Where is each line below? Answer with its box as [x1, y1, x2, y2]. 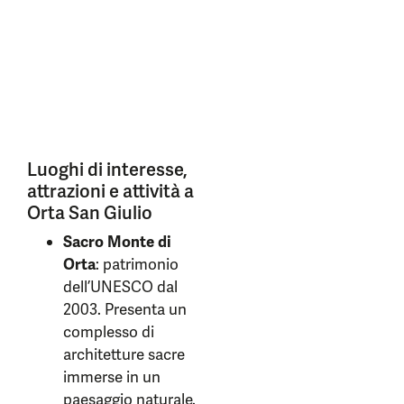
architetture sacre [63, 344, 185, 365]
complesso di [63, 322, 154, 343]
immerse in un [63, 367, 161, 388]
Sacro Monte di [63, 232, 171, 252]
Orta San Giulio [27, 201, 152, 225]
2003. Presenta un [63, 299, 187, 320]
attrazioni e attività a [27, 179, 194, 204]
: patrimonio [96, 254, 179, 275]
